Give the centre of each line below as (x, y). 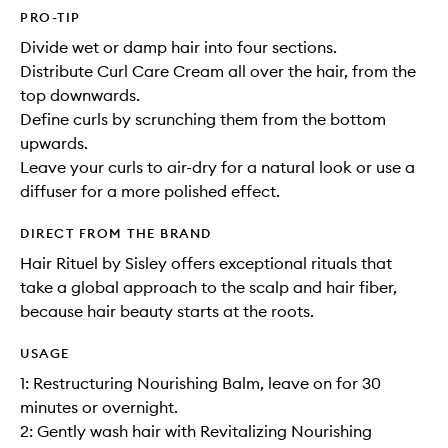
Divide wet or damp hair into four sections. (178, 47)
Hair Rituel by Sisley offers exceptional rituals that (206, 263)
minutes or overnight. (99, 407)
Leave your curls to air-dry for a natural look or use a (217, 167)
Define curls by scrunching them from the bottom (203, 119)
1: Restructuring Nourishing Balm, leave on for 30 (200, 383)
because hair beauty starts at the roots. (167, 311)
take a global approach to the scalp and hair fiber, (208, 287)
